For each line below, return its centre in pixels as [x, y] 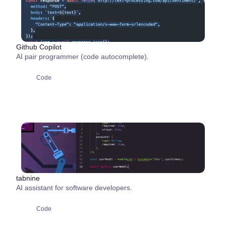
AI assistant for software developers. [74, 188]
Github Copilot [39, 47]
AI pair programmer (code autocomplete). [82, 56]
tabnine [28, 178]
